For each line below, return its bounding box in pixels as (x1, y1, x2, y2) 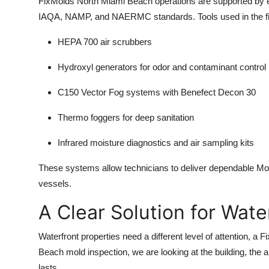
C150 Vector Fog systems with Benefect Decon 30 (58, 87, 256, 98)
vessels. (38, 178, 71, 189)
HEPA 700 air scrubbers (58, 37, 152, 47)
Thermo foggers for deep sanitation (58, 112, 194, 123)
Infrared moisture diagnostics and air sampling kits (58, 138, 254, 148)
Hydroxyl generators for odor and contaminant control (58, 62, 266, 73)
